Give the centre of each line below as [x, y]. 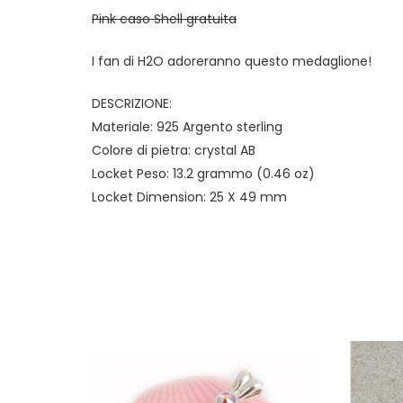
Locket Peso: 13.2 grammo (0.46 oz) [203, 173]
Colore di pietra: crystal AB [174, 150]
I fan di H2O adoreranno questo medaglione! [232, 61]
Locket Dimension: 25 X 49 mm [189, 197]
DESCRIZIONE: [132, 103]
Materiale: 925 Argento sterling [187, 126]
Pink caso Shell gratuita [164, 18]
